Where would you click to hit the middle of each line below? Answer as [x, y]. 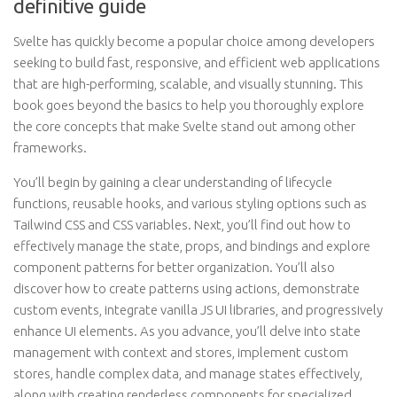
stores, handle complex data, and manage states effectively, [188, 374]
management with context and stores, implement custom [181, 352]
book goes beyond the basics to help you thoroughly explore [189, 105]
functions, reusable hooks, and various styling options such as [190, 203]
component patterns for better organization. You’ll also [174, 267]
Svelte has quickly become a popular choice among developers [194, 41]
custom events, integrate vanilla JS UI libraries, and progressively [198, 310]
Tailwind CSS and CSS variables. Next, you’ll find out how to [182, 225]
